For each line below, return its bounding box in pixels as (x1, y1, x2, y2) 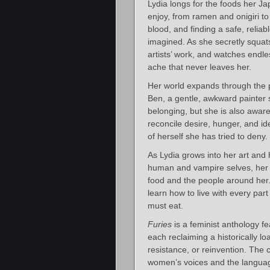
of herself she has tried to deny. (148, 131, 268, 141)
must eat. (148, 200, 183, 210)
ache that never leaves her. (148, 61, 251, 72)
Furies (148, 219, 172, 229)
